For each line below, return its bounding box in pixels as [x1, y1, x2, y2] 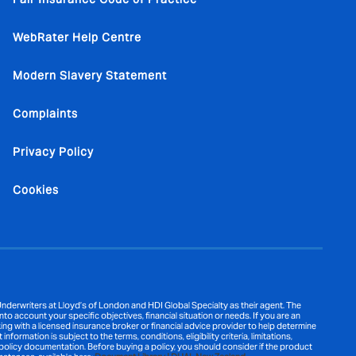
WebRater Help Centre [13, 30, 141, 44]
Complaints [13, 106, 78, 121]
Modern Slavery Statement [13, 68, 167, 83]
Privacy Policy [13, 145, 94, 159]
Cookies [13, 183, 59, 197]
